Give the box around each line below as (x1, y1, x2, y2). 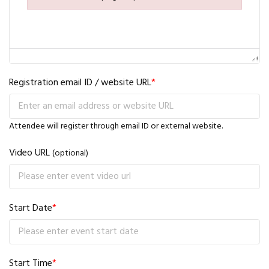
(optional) (52, 147, 88, 161)
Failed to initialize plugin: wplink (30, 6, 145, 20)
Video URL (9, 145, 52, 162)
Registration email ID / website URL (9, 75, 151, 91)
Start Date (9, 201, 52, 217)
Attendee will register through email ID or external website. (9, 119, 223, 134)
